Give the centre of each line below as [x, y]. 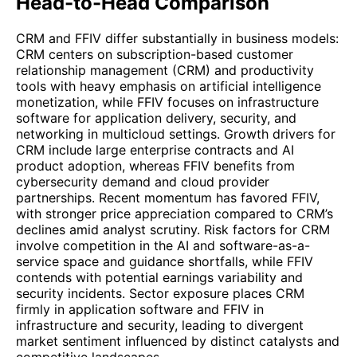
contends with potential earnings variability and [159, 277]
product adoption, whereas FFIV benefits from [155, 165]
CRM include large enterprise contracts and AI [155, 149]
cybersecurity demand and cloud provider [143, 181]
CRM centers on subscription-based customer [155, 54]
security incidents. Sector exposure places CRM [160, 293]
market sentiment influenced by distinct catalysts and [178, 341]
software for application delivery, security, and [156, 118]
